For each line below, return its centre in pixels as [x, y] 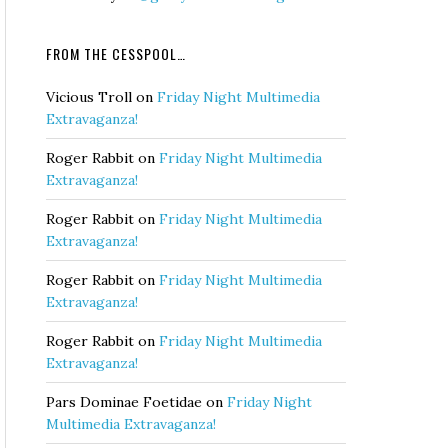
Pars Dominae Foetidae [124, 402]
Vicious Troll [89, 97]
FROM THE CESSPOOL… [116, 53]
